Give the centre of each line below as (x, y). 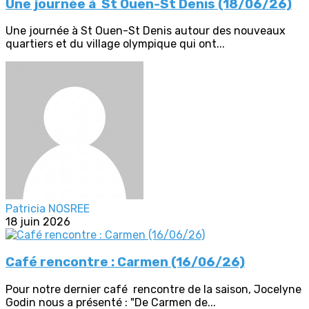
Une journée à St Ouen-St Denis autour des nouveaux (146, 31)
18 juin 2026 (38, 222)
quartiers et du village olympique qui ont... (115, 44)
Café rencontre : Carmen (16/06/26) (125, 262)
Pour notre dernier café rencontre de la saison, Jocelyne (153, 289)
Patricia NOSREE (48, 209)
